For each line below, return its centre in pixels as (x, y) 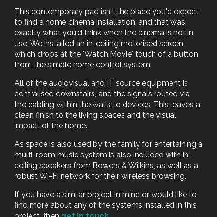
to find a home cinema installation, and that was (100, 22)
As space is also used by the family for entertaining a (108, 144)
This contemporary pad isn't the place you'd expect (107, 11)
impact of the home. (51, 125)
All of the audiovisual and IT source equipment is (101, 83)
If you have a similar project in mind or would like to (106, 194)
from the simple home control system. (83, 64)
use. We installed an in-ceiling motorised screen (99, 43)
